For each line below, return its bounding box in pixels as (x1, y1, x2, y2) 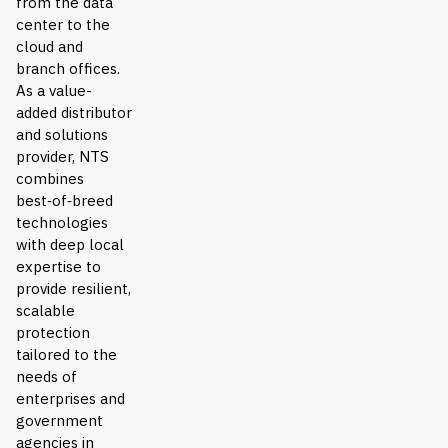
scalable (16, 300, 75, 320)
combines (16, 168, 84, 188)
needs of (16, 366, 77, 386)
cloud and (16, 36, 83, 56)
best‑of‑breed (16, 190, 113, 210)
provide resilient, (16, 278, 131, 298)
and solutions (16, 124, 108, 144)
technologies (16, 212, 108, 232)
